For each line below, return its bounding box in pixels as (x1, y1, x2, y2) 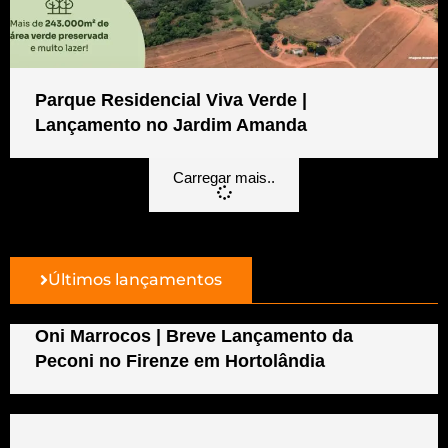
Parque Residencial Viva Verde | (35, 89, 307, 110)
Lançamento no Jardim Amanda (35, 114, 307, 135)
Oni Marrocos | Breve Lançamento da (35, 325, 353, 346)
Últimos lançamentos (48, 269, 222, 289)
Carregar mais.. (173, 168, 275, 186)
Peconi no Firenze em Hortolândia (35, 350, 325, 371)
